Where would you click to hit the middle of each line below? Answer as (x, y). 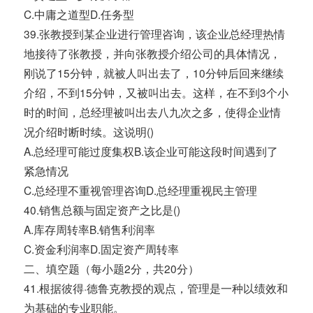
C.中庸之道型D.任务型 (79, 14)
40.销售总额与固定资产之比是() (102, 210)
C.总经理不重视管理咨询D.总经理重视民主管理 (141, 190)
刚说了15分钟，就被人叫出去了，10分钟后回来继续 (154, 73)
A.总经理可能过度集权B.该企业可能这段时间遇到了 (151, 151)
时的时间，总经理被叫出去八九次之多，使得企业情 (153, 112)
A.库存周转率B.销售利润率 (90, 230)
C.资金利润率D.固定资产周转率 (102, 249)
